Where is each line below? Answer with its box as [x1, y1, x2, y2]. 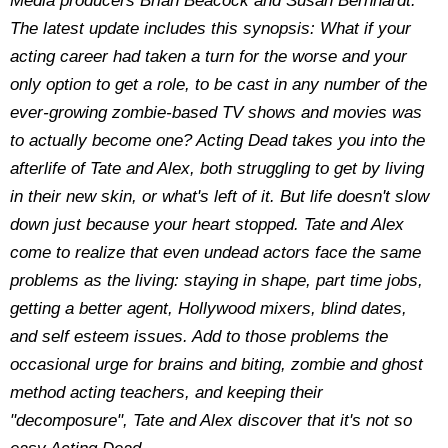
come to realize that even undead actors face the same [10, 243, 421, 262]
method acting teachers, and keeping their [10, 383, 323, 402]
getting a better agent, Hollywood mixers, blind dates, [10, 299, 407, 318]
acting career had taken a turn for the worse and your [10, 47, 407, 66]
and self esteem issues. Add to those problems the [10, 327, 388, 346]
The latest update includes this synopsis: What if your [10, 19, 411, 38]
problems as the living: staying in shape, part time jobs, [10, 271, 423, 290]
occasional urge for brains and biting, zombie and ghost [10, 355, 423, 374]
